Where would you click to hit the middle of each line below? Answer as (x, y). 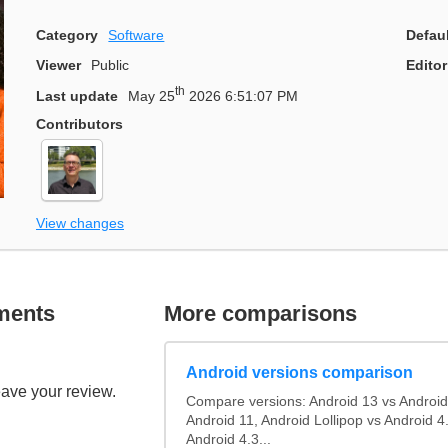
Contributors (79, 123)
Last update (77, 95)
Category (67, 34)
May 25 (152, 95)
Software (136, 34)
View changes (80, 223)
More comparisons (261, 314)
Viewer (58, 65)
